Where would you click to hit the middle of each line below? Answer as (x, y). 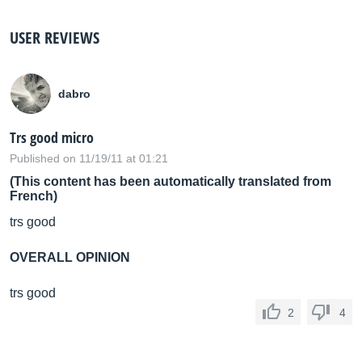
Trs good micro (52, 137)
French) (34, 196)
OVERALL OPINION (70, 257)
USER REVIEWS (55, 38)
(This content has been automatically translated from (170, 181)
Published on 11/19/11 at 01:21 (89, 158)
